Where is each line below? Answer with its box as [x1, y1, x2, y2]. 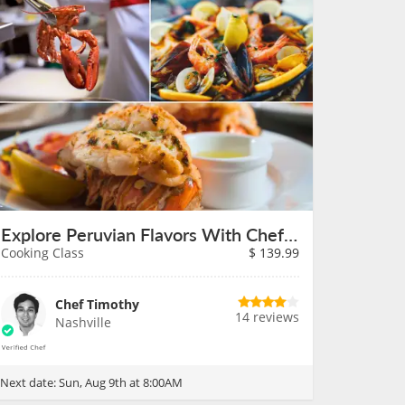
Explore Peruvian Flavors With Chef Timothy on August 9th [284, 221, 297, 247]
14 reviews [235, 308, 299, 325]
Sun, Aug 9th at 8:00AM [59, 374, 183, 391]
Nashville [55, 314, 111, 331]
